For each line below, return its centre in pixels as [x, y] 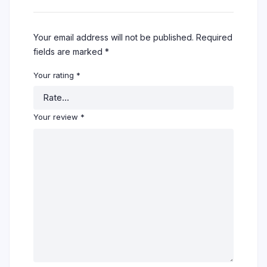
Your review [57, 117]
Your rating [55, 75]
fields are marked [69, 52]
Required [214, 38]
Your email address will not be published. [114, 38]
